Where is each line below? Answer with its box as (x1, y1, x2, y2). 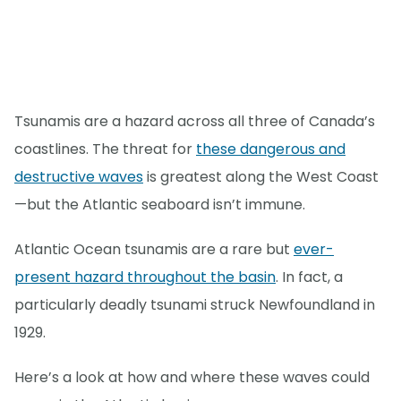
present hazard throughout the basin (14, 267, 276, 288)
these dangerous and (196, 139, 346, 160)
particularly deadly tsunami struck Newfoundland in (14, 294, 375, 316)
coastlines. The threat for (14, 139, 196, 160)
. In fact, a (276, 267, 343, 288)
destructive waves (14, 166, 143, 188)
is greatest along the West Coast (143, 166, 379, 188)
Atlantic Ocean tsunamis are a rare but (14, 239, 294, 260)
